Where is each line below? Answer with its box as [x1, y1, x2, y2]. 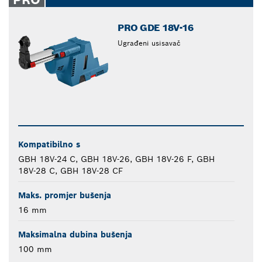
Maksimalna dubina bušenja [18, 229, 132, 240]
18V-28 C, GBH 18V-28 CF [18, 165, 123, 176]
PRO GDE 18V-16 [118, 21, 194, 34]
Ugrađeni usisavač [118, 38, 181, 47]
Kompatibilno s [18, 139, 80, 150]
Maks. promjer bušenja [18, 189, 111, 201]
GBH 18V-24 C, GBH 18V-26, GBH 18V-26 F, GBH [18, 153, 215, 164]
